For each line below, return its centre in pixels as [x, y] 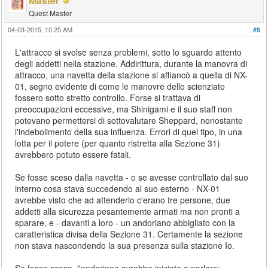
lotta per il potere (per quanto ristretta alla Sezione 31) [118, 143]
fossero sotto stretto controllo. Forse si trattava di [108, 98]
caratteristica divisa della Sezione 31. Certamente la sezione [129, 234]
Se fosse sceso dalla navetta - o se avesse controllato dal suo [132, 177]
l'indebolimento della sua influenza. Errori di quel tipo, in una [129, 132]
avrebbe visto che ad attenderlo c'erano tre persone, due [123, 200]
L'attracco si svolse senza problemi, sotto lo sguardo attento [129, 52]
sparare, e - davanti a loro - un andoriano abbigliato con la [125, 223]
